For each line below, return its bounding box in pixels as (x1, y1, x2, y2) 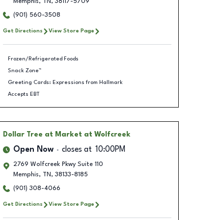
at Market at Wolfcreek (44, 131, 131, 138)
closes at (61, 146, 92, 154)
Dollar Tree (2, 131, 43, 138)
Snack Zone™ (8, 67, 41, 74)
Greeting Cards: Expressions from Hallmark (8, 79, 123, 85)
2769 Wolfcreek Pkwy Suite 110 (13, 161, 103, 167)
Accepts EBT (8, 91, 40, 97)
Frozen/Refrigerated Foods (8, 55, 79, 62)
